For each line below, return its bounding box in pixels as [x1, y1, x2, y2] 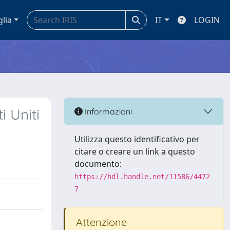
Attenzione [73, 216, 127, 228]
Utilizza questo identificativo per [74, 133, 200, 145]
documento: [74, 158, 122, 169]
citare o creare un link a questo [74, 146, 195, 157]
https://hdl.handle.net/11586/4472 [74, 172, 210, 181]
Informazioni [83, 106, 132, 117]
